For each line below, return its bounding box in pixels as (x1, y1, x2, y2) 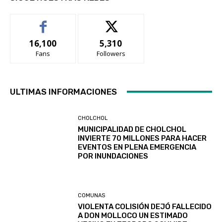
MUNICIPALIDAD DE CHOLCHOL (78, 125, 187, 134)
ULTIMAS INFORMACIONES (10, 86, 117, 97)
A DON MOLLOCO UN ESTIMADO (78, 211, 188, 220)
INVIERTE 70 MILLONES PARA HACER (78, 134, 207, 143)
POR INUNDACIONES (78, 152, 149, 161)
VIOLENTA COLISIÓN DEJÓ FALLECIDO (78, 202, 212, 211)
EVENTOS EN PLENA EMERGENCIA (78, 143, 197, 152)
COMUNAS (78, 192, 106, 199)
